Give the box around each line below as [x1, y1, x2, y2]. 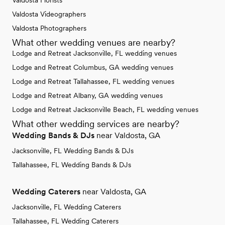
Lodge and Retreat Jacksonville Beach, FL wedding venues [12, 105, 198, 114]
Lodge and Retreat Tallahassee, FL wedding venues [12, 77, 174, 86]
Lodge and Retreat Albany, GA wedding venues [12, 91, 163, 100]
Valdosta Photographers [12, 24, 86, 33]
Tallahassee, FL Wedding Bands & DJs [12, 161, 131, 169]
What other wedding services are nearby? [12, 119, 179, 130]
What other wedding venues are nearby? [12, 37, 175, 48]
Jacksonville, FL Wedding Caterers [12, 203, 121, 211]
